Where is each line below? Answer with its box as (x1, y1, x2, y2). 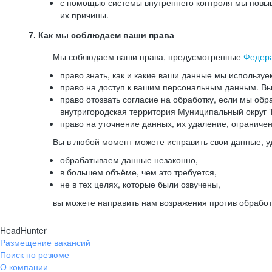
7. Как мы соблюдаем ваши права (29, 30, 174, 40)
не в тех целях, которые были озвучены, (60, 178, 220, 190)
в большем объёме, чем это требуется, (60, 166, 217, 178)
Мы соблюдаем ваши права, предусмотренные (53, 50, 243, 63)
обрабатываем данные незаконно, (60, 154, 198, 166)
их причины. (60, 8, 109, 21)
